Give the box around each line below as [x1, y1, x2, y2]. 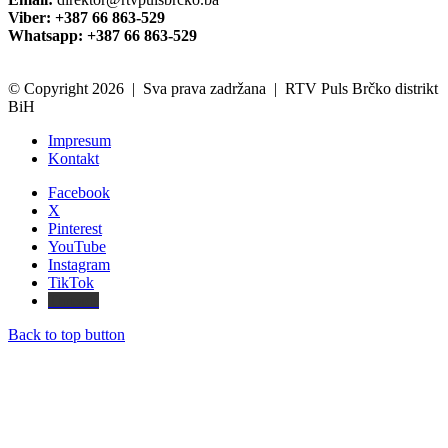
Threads [48, 292, 99, 310]
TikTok [48, 274, 94, 292]
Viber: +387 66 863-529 [8, 9, 165, 27]
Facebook [48, 184, 110, 202]
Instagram [48, 256, 110, 274]
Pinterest [48, 220, 102, 238]
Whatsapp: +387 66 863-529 [8, 27, 197, 45]
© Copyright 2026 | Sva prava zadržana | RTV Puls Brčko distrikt [8, 80, 438, 98]
